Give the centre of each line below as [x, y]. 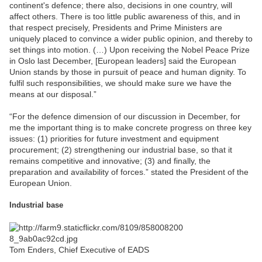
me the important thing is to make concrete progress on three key [130, 127]
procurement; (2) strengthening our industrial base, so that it [121, 149]
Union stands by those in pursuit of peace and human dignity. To [128, 72]
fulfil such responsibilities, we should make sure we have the [120, 83]
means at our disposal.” [53, 94]
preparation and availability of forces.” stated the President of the [129, 172]
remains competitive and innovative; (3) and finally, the [110, 161]
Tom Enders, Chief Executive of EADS [79, 249]
